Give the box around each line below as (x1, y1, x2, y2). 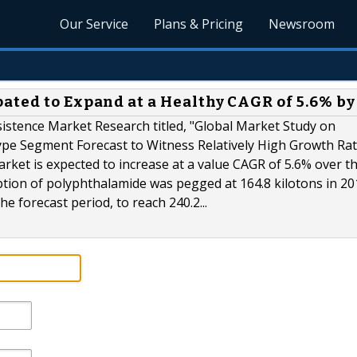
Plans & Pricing (154, 15, 244, 33)
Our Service (60, 15, 129, 33)
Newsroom (269, 15, 335, 33)
